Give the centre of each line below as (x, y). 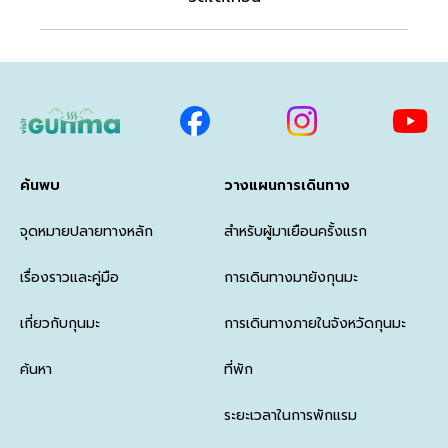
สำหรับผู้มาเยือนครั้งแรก (295, 231)
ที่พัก (238, 369)
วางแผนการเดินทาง (287, 185)
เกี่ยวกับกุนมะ (60, 323)
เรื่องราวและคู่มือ (69, 277)
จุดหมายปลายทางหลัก (86, 231)
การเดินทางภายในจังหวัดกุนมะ (315, 323)
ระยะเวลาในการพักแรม (290, 415)
